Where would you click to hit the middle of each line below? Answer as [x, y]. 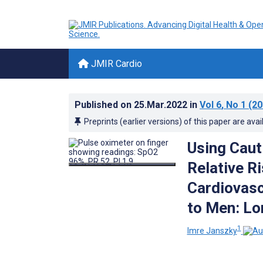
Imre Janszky [212, 230]
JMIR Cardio [115, 64]
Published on [104, 105]
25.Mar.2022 [162, 105]
